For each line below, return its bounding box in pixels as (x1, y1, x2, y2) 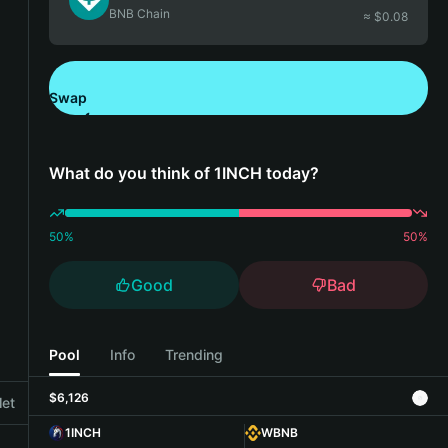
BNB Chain (109, 6, 170, 21)
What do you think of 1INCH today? (49, 163, 319, 183)
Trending (165, 345, 223, 363)
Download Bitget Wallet (98, 115, 256, 132)
